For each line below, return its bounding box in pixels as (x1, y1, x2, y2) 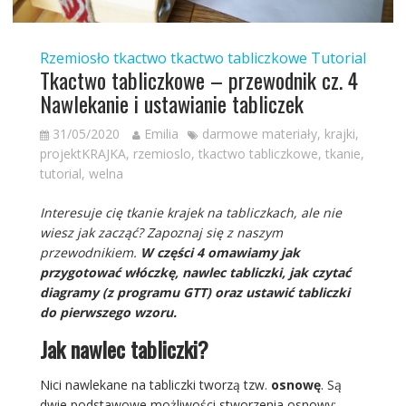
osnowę (270, 376, 321, 394)
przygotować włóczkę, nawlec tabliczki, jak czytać (39, 264, 351, 282)
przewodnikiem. (39, 244, 140, 262)
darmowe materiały (201, 125, 317, 143)
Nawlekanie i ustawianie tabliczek (39, 87, 304, 121)
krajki (324, 125, 355, 143)
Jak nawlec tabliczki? (39, 333, 208, 366)
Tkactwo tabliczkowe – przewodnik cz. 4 (39, 63, 358, 97)
